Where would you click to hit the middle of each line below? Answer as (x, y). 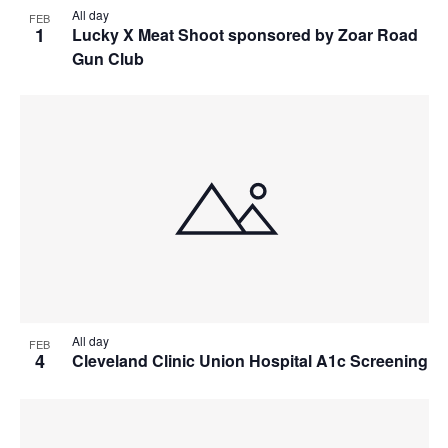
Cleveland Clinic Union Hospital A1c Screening (249, 361)
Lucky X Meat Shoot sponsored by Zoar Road (244, 34)
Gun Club (107, 58)
